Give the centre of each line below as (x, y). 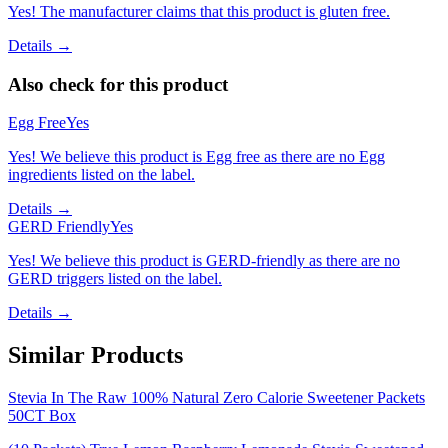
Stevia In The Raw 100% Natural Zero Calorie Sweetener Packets (216, 398)
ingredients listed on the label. (101, 175)
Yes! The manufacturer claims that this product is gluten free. (199, 11)
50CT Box (42, 416)
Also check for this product (118, 84)
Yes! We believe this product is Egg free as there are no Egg (196, 157)
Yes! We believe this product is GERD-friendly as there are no (204, 261)
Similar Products (95, 355)
